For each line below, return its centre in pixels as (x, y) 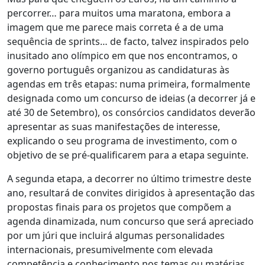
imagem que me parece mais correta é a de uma (115, 27)
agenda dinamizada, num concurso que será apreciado (130, 221)
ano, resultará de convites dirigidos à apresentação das (131, 193)
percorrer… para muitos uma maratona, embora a (119, 13)
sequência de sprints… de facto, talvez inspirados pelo (128, 41)
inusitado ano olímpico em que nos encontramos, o (122, 55)
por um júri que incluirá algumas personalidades (116, 235)
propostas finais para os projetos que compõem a (119, 207)
